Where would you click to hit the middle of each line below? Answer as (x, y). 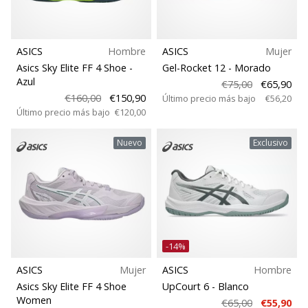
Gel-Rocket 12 (195, 68)
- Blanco (230, 287)
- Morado (250, 68)
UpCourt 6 (187, 287)
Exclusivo (271, 143)
